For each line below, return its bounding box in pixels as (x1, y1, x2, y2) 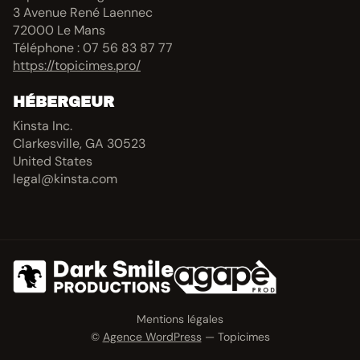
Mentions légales (137, 312, 223, 327)
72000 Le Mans (13, 22, 105, 39)
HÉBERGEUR (13, 94, 114, 110)
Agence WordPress (102, 329, 202, 345)
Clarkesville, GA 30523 (13, 135, 145, 152)
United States (13, 153, 92, 170)
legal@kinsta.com (13, 170, 117, 187)
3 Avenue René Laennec (13, 4, 153, 21)
